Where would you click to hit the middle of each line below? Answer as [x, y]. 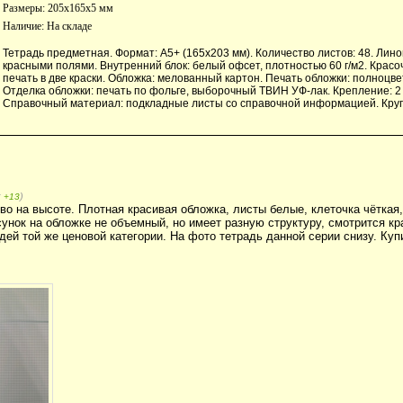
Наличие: [25, 26]
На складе [69, 26]
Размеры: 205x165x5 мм [58, 9]
